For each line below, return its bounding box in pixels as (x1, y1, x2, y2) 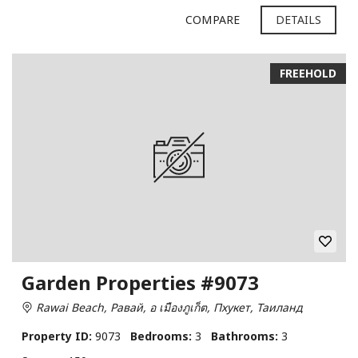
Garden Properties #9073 (22, 268, 259, 296)
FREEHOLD (280, 65, 336, 81)
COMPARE (185, 11, 240, 27)
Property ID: (22, 328, 92, 344)
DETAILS (275, 11, 322, 27)
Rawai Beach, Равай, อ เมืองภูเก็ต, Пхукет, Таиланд (33, 299, 302, 315)
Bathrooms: (211, 328, 278, 344)
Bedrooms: (130, 328, 192, 344)
